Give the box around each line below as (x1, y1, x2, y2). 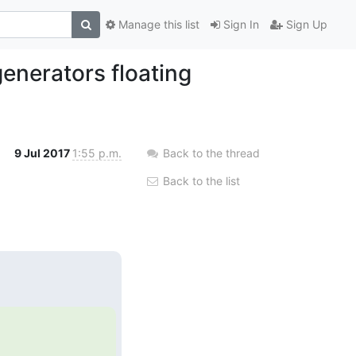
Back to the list (160, 173, 240, 188)
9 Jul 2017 (14, 145, 72, 160)
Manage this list (115, 17, 199, 32)
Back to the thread (163, 145, 260, 160)
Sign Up (283, 17, 327, 32)
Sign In (220, 17, 259, 32)
